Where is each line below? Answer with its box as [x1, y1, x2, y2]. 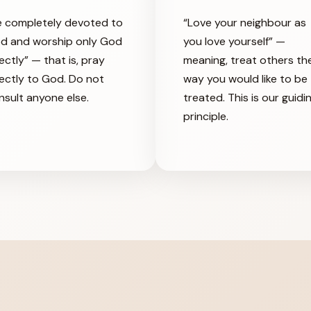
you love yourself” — [183, 33, 285, 49]
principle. [183, 108, 228, 124]
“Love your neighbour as [183, 15, 306, 30]
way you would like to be [183, 71, 308, 86]
